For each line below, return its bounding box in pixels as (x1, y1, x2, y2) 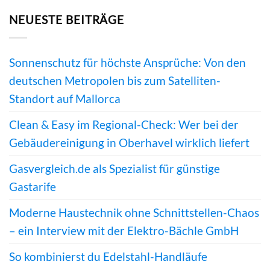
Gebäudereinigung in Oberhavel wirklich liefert (9, 135, 250, 149)
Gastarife (9, 179, 56, 193)
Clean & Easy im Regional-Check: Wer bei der (9, 117, 239, 131)
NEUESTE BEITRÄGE (9, 12, 125, 27)
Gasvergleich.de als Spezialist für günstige (9, 161, 220, 175)
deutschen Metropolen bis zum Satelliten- (9, 73, 221, 87)
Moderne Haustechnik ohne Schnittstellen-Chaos (9, 205, 259, 219)
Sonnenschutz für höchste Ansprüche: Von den (9, 55, 246, 69)
